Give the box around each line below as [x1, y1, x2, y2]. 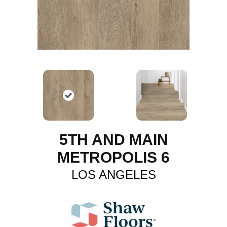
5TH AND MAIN [59, 131, 168, 148]
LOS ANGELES [71, 168, 156, 181]
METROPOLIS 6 [57, 149, 170, 166]
